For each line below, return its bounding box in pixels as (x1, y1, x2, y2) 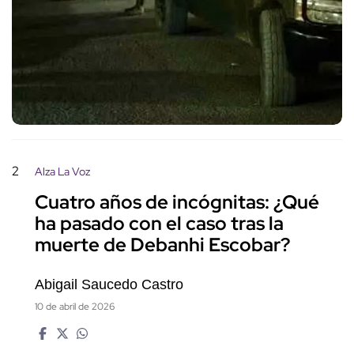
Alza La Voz (35, 164, 90, 179)
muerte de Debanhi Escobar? (35, 232, 290, 258)
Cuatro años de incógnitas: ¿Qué (35, 190, 319, 215)
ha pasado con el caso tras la (35, 211, 284, 236)
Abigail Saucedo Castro (35, 277, 183, 293)
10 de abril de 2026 (35, 300, 115, 314)
